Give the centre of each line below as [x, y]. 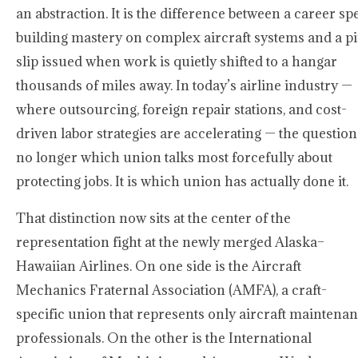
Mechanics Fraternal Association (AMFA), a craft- [171, 290]
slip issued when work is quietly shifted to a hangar [177, 62]
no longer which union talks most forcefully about [174, 157]
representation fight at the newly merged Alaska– [170, 242]
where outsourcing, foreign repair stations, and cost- [181, 109]
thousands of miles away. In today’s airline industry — [184, 86]
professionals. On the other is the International [164, 338]
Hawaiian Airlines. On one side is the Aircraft [159, 266]
